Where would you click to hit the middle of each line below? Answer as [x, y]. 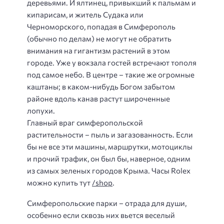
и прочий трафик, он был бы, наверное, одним [109, 159]
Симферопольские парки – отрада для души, [107, 203]
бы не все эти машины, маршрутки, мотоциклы [110, 147]
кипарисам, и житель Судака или [85, 15]
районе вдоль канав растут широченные [98, 99]
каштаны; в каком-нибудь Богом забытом [101, 87]
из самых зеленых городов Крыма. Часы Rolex [109, 171]
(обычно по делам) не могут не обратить [99, 39]
